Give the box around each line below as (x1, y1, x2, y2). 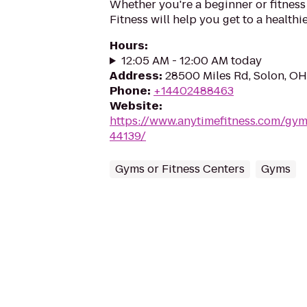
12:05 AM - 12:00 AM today (121, 53, 262, 69)
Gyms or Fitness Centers (115, 161, 245, 177)
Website (110, 98, 159, 114)
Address (110, 68, 159, 84)
